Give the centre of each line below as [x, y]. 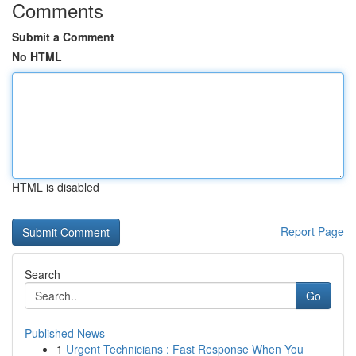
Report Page [312, 231]
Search [43, 274]
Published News [65, 333]
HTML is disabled [56, 187]
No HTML [37, 56]
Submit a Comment [63, 37]
